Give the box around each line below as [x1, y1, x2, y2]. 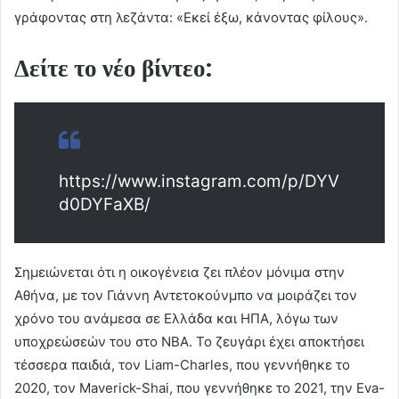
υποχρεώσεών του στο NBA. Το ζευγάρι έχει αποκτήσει [14, 333, 364, 351]
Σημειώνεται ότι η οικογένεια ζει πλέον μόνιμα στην [14, 264, 345, 281]
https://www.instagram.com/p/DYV [59, 171, 339, 192]
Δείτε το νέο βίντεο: [14, 52, 212, 85]
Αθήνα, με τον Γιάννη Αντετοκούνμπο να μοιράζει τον [14, 287, 357, 305]
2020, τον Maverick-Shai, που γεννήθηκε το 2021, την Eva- [14, 379, 385, 397]
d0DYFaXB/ [59, 194, 151, 216]
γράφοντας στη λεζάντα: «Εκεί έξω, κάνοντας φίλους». [14, 9, 368, 27]
